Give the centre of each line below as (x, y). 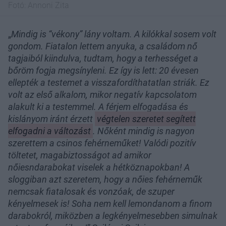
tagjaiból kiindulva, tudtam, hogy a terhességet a (103, 59)
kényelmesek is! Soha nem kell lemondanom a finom (110, 204)
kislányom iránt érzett (51, 119)
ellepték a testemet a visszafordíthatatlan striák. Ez (109, 83)
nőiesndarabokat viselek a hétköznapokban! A (99, 167)
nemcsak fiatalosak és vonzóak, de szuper (91, 192)
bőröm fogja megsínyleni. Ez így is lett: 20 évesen (103, 71)
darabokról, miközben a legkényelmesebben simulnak (113, 216)
